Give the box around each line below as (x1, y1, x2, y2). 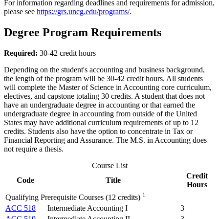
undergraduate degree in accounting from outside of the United (4, 109, 197, 118)
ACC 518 (5, 203, 36, 212)
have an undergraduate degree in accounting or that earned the (4, 100, 195, 109)
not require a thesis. (4, 144, 64, 153)
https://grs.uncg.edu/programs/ (37, 7, 130, 16)
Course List (91, 161, 128, 170)
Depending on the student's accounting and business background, (4, 65, 205, 74)
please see (4, 7, 37, 16)
